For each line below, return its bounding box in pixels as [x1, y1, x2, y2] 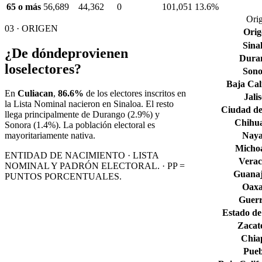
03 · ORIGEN [5, 23, 58, 33]
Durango [92, 109, 125, 120]
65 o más [6, 1, 41, 12]
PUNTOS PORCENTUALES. [5, 171, 122, 182]
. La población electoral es [58, 120, 155, 130]
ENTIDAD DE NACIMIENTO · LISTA [5, 150, 158, 161]
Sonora [5, 120, 31, 130]
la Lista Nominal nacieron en [5, 99, 113, 109]
